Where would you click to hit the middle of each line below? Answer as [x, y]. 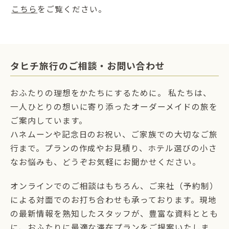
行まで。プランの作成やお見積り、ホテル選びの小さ [114, 148]
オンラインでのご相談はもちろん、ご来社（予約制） [114, 186]
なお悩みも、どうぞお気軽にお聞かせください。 [106, 162]
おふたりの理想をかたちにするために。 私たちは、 [111, 93]
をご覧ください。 [72, 9]
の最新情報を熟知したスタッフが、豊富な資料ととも [114, 213]
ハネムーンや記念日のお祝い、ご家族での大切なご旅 [114, 134]
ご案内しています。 [49, 120]
